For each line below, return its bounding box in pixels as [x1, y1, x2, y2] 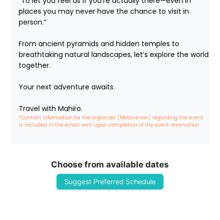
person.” [19, 17, 47, 27]
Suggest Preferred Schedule [64, 177, 156, 186]
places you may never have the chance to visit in [19, 6, 190, 17]
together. [19, 60, 51, 71]
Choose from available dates [51, 160, 169, 170]
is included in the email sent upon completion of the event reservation [19, 121, 200, 129]
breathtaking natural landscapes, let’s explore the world [19, 50, 209, 60]
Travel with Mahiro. [19, 104, 83, 114]
